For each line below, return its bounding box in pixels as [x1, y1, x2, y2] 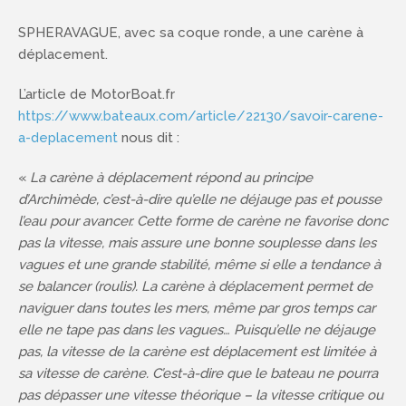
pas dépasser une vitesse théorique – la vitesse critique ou [18, 387, 383, 403]
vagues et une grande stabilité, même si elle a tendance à [18, 256, 381, 273]
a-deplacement [18, 130, 118, 146]
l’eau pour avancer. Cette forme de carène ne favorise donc [18, 213, 388, 229]
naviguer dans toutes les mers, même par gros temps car [18, 300, 375, 316]
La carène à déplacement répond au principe [30, 169, 313, 186]
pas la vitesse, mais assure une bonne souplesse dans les [18, 235, 376, 251]
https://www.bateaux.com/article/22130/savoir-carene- [18, 108, 383, 124]
